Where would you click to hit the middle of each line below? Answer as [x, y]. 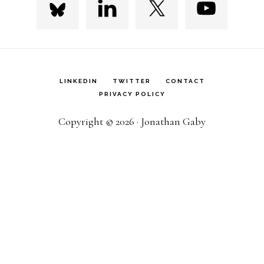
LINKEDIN [78, 81]
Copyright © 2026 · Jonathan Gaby [132, 122]
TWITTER [131, 81]
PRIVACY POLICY [132, 94]
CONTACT [185, 81]
